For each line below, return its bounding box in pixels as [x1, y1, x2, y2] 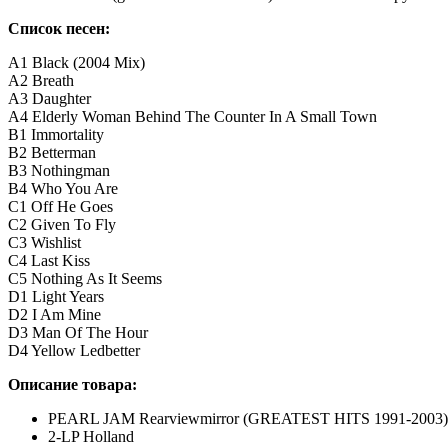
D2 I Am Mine [8, 306, 101, 324]
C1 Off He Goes [8, 198, 113, 216]
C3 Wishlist [8, 234, 81, 252]
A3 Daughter [8, 90, 91, 108]
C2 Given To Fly [8, 216, 116, 234]
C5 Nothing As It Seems [8, 270, 162, 288]
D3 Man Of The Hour [8, 324, 148, 342]
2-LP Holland [48, 428, 134, 446]
